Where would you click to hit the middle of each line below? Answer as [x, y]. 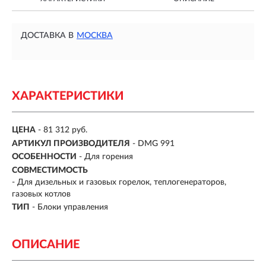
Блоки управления [73, 208]
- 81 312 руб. [63, 130]
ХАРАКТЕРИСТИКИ [68, 96]
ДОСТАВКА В [47, 36]
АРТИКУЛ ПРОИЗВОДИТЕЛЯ [71, 143]
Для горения [109, 157]
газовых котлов [41, 194]
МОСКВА [95, 36]
